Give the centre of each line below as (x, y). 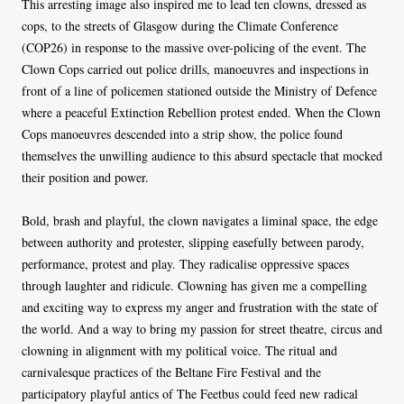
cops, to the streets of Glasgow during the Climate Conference (180, 26)
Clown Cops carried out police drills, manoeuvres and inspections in (195, 69)
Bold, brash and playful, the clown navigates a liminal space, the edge (200, 221)
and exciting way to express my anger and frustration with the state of (200, 308)
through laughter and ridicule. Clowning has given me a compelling (194, 286)
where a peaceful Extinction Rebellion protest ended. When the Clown (201, 113)
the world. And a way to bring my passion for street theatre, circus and (202, 329)
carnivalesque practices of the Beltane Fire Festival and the (171, 372)
